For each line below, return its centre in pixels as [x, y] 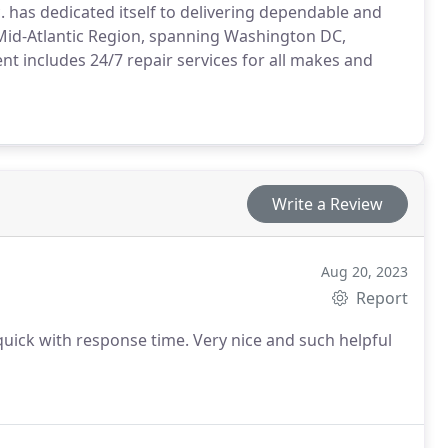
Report [380, 298]
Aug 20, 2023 [365, 271]
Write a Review [328, 203]
